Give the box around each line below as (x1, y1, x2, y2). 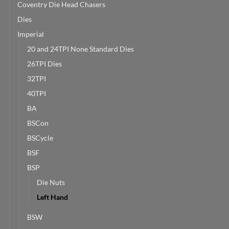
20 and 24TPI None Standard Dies (27, 44, 134, 53)
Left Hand (37, 192, 68, 201)
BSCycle (27, 133, 53, 142)
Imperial (17, 29, 44, 38)
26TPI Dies (27, 59, 62, 68)
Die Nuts (37, 177, 65, 187)
